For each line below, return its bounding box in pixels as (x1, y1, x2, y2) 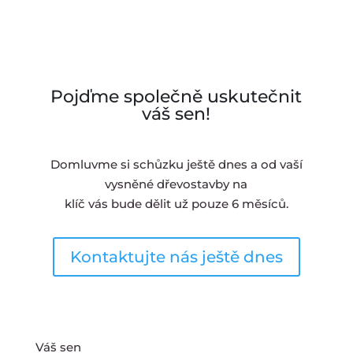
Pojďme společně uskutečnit (50, 86, 303, 107)
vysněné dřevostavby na (105, 176, 248, 191)
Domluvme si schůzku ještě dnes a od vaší (50, 157, 303, 172)
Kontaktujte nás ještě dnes (69, 247, 283, 266)
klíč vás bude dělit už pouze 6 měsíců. (64, 196, 288, 211)
